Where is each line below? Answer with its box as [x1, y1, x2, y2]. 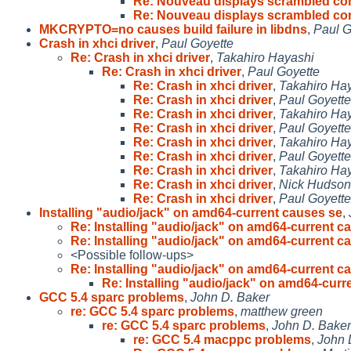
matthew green [241, 304, 323, 318]
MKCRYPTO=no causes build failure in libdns [39, 22, 307, 36]
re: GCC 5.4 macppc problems [133, 332, 311, 346]
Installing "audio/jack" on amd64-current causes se [39, 205, 342, 219]
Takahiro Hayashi [216, 50, 314, 64]
